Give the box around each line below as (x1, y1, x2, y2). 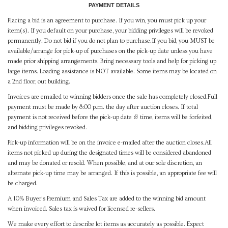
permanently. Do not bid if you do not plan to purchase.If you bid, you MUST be (8, 38, 215, 45)
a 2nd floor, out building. (8, 78, 70, 85)
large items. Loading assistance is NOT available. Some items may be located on (8, 68, 217, 75)
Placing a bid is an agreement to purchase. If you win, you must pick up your (8, 17, 206, 24)
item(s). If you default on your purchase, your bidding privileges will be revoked (8, 27, 213, 35)
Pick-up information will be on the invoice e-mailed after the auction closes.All (8, 139, 212, 147)
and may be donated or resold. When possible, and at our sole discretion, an (8, 160, 202, 167)
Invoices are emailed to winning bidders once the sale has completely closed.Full (8, 94, 217, 101)
